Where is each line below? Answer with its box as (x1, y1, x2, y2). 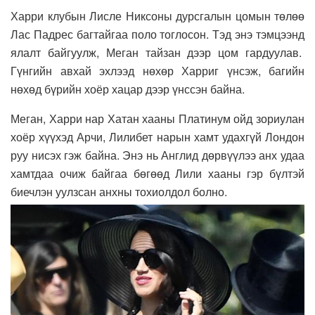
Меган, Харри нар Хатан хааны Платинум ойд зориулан (11, 110, 304, 127)
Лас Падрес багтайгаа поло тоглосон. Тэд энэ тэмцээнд (11, 25, 304, 42)
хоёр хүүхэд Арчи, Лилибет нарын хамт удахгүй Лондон (11, 128, 304, 145)
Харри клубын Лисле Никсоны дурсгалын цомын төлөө (11, 7, 304, 24)
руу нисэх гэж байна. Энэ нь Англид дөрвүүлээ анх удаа (11, 146, 304, 163)
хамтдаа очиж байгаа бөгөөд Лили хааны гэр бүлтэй (11, 165, 304, 181)
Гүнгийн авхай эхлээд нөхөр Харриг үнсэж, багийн (11, 62, 304, 79)
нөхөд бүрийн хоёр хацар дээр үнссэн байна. (11, 80, 245, 97)
